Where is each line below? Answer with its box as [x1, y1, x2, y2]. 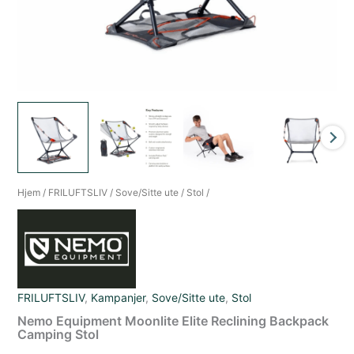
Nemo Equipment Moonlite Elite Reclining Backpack [17, 312, 330, 329]
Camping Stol [17, 326, 100, 342]
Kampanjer [91, 290, 146, 304]
